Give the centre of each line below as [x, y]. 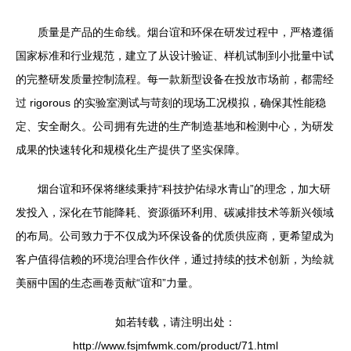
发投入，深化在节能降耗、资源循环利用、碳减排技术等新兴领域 [175, 212]
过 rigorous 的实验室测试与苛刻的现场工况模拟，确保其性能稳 [171, 103]
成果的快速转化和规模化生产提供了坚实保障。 [131, 150]
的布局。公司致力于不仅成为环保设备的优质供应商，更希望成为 [175, 236]
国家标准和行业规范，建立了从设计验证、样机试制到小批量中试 [175, 56]
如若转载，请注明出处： [175, 322]
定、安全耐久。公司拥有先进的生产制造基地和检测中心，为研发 [175, 126]
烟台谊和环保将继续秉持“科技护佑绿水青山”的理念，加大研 [184, 189]
